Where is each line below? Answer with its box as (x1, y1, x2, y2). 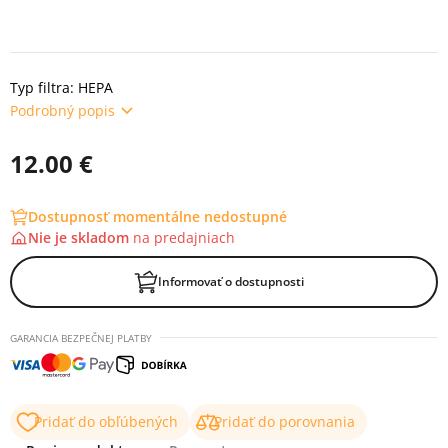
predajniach (154, 228, 235, 247)
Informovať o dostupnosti (158, 273, 304, 290)
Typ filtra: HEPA (10, 78, 113, 97)
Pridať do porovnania (214, 412, 355, 431)
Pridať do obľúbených (34, 412, 178, 431)
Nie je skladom (28, 228, 133, 247)
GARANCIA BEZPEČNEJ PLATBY (10, 331, 152, 345)
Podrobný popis (10, 100, 115, 120)
